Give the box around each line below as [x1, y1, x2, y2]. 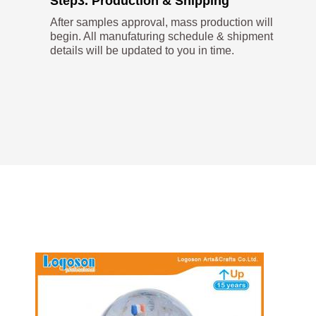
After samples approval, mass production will [50, 16, 274, 29]
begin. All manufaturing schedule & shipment [50, 30, 274, 43]
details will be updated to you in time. [50, 44, 235, 57]
